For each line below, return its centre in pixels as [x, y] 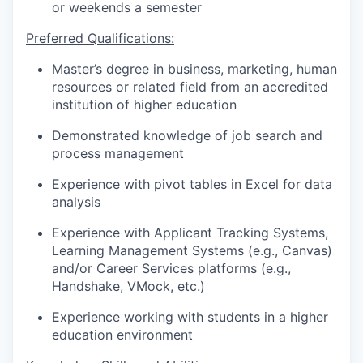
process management [118, 153]
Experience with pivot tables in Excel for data [192, 184]
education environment [122, 334]
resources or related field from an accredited [190, 86]
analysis [76, 201]
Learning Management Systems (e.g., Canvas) [192, 250]
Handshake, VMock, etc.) [128, 286]
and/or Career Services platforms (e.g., [171, 268]
